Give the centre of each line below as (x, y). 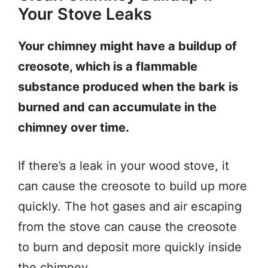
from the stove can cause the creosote (127, 227)
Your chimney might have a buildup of (127, 46)
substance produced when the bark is (128, 87)
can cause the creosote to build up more (133, 186)
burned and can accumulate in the (117, 107)
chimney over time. (74, 127)
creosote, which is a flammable (108, 66)
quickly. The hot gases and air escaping (130, 206)
